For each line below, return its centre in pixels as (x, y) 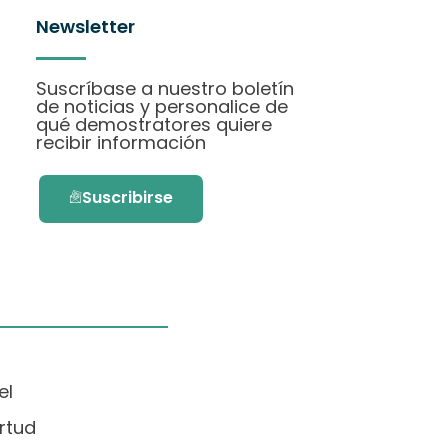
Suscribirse (127, 197)
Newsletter (85, 26)
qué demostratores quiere (154, 124)
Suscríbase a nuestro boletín (165, 88)
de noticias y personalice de (162, 106)
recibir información (121, 142)
